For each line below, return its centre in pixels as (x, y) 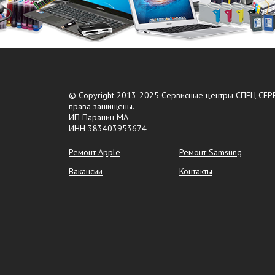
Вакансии (86, 171)
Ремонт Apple (95, 152)
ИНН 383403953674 (108, 128)
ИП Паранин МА (99, 117)
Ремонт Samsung (211, 152)
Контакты (196, 171)
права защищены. (102, 106)
